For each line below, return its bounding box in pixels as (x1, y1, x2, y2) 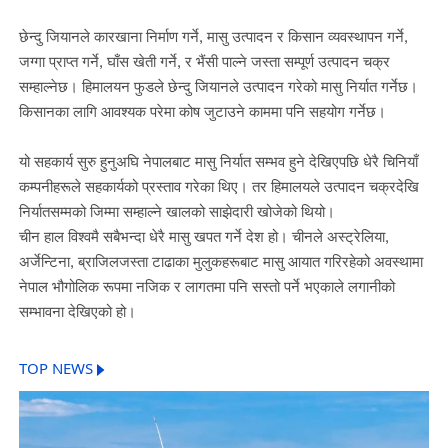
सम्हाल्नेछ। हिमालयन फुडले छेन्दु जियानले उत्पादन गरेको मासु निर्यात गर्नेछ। (18, 77, 418, 96)
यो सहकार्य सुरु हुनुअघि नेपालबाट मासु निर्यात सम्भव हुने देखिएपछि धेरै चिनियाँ (18, 152, 418, 171)
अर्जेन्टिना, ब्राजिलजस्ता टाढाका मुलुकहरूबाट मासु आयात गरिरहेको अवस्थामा (18, 252, 423, 271)
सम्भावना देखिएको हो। (18, 302, 136, 321)
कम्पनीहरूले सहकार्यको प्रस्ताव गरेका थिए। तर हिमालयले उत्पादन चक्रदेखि (18, 177, 419, 196)
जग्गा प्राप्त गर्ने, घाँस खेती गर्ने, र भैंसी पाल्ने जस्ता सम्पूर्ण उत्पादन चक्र (18, 52, 390, 71)
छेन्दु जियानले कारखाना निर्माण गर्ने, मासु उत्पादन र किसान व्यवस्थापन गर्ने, (18, 27, 408, 46)
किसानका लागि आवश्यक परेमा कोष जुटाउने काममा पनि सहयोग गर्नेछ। (18, 102, 386, 121)
